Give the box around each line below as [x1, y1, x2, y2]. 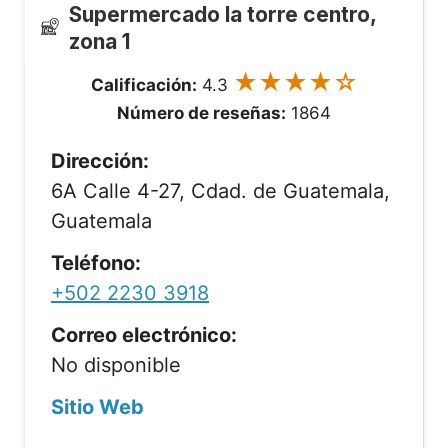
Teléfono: [51, 251, 141, 275]
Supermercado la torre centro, [69, 2, 377, 27]
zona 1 [69, 29, 131, 54]
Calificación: [90, 75, 197, 95]
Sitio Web [51, 395, 144, 419]
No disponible [51, 353, 181, 377]
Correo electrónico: [51, 323, 237, 347]
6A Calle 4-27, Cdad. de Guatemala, [51, 179, 390, 203]
